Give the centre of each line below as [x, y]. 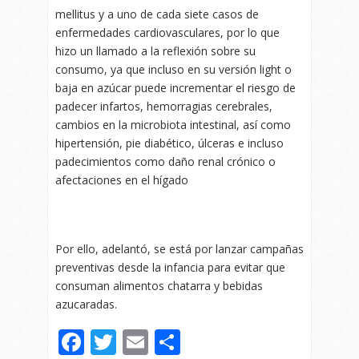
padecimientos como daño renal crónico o [165, 162]
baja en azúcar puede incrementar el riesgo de [175, 88]
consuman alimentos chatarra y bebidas [159, 286]
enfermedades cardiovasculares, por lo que [167, 33]
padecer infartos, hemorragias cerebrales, [164, 107]
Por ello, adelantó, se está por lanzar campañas [179, 249]
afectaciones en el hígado [122, 180]
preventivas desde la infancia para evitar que [170, 268]
